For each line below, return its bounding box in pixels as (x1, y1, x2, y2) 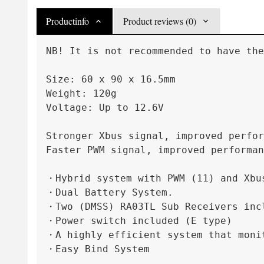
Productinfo (46, 15, 89, 28)
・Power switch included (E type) (46, 215, 232, 227)
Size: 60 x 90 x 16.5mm (46, 74, 176, 85)
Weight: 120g (46, 88, 117, 100)
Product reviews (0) (123, 15, 196, 28)
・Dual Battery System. (46, 187, 173, 199)
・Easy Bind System (46, 243, 150, 255)
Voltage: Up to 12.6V (46, 102, 164, 114)
